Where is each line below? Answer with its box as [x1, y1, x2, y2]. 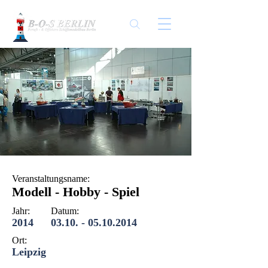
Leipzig [12, 246, 46, 258]
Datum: [51, 206, 79, 216]
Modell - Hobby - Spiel [12, 184, 139, 199]
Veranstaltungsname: [12, 173, 90, 184]
